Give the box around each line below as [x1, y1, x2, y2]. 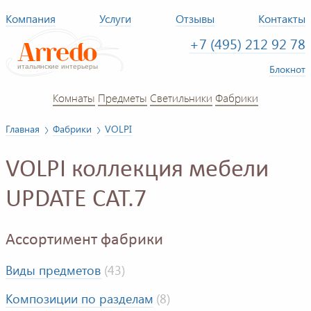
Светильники [150, 90, 212, 105]
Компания [6, 11, 56, 26]
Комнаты [53, 90, 95, 105]
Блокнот [269, 62, 305, 76]
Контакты [258, 11, 306, 26]
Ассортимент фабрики [6, 232, 163, 249]
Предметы [98, 90, 147, 105]
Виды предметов [6, 262, 101, 279]
